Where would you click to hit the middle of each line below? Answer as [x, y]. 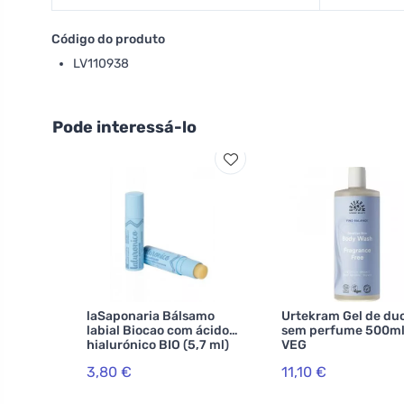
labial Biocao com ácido [158, 331]
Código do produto [108, 39]
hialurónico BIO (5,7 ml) [158, 345]
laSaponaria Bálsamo [151, 316]
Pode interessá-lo [124, 127]
